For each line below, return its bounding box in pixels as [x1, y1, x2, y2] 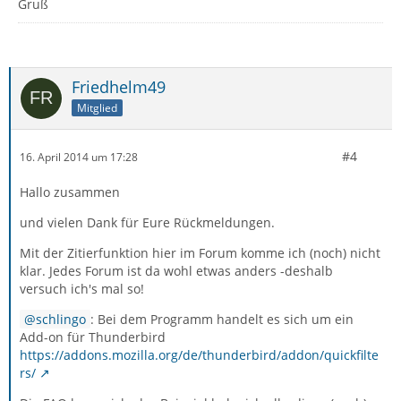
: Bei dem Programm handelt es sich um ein [90, 311, 354, 328]
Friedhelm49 [72, 76, 166, 98]
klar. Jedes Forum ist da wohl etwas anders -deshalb [20, 262, 333, 279]
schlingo [36, 311, 86, 328]
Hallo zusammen [20, 183, 120, 200]
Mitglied [77, 99, 117, 115]
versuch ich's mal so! [20, 280, 144, 297]
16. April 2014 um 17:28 [20, 149, 138, 165]
